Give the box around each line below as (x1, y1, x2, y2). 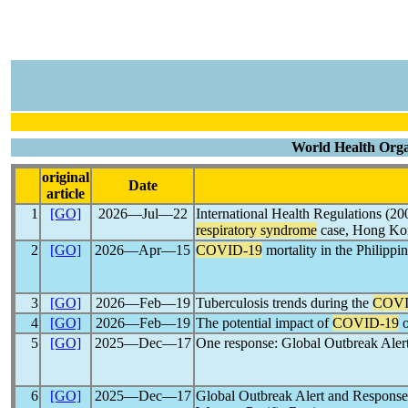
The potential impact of (196, 315, 332, 331)
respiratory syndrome (196, 222, 317, 238)
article (46, 186, 85, 201)
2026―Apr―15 (95, 242, 190, 258)
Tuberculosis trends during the (196, 295, 372, 311)
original (42, 169, 89, 185)
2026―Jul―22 (97, 206, 188, 221)
